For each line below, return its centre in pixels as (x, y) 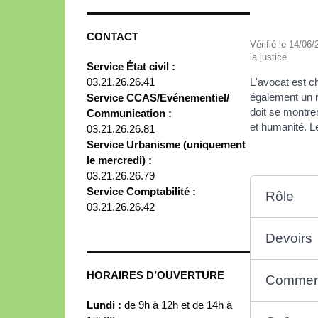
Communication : (129, 113)
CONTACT (113, 36)
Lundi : (105, 305)
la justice (268, 57)
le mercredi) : (119, 160)
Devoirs (289, 238)
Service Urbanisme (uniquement (166, 144)
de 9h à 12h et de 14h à (178, 305)
